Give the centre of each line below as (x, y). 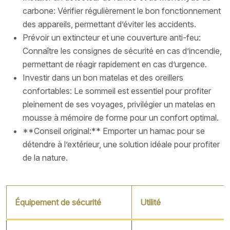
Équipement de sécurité (58, 202)
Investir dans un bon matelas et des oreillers (103, 77)
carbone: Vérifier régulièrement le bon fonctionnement (122, 11)
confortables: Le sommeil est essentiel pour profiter (117, 91)
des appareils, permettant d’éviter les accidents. (109, 24)
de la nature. (45, 157)
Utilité (150, 202)
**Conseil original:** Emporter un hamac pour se (114, 131)
